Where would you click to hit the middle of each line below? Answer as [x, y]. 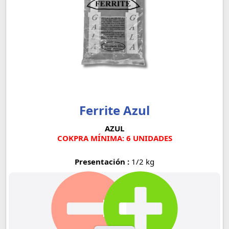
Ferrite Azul [114, 110]
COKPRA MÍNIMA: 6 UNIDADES [114, 138]
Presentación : [103, 162]
